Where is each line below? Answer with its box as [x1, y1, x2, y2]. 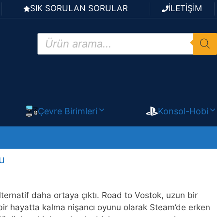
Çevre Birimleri [37, 106, 97, 116]
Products [37, 31, 72, 41]
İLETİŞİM [169, 3, 202, 13]
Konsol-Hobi [157, 106, 208, 116]
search [37, 39, 63, 49]
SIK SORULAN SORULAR [30, 3, 128, 13]
